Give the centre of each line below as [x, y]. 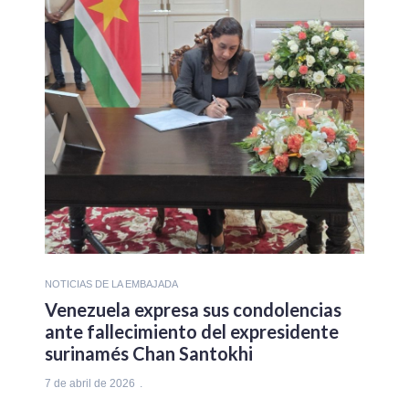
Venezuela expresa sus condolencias [193, 309]
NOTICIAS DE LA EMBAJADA [111, 283]
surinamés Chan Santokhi [149, 353]
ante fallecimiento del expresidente [192, 331]
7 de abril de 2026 [90, 383]
